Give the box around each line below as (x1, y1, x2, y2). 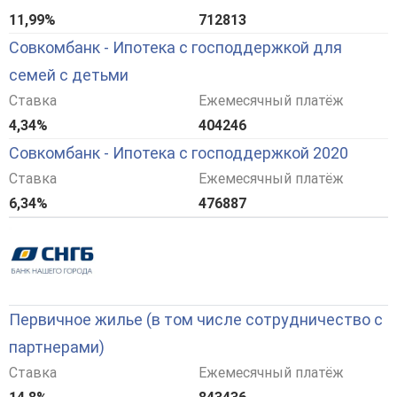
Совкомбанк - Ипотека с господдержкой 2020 (9, 144, 348, 163)
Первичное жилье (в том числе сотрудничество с (9, 310, 383, 330)
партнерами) (9, 338, 105, 357)
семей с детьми (9, 66, 128, 85)
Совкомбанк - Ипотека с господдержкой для (9, 38, 342, 58)
